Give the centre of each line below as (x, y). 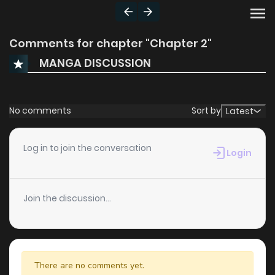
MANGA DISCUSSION (95, 63)
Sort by (206, 111)
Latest (240, 111)
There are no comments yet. (89, 265)
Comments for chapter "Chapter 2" (110, 43)
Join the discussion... (67, 198)
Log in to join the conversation (87, 148)
